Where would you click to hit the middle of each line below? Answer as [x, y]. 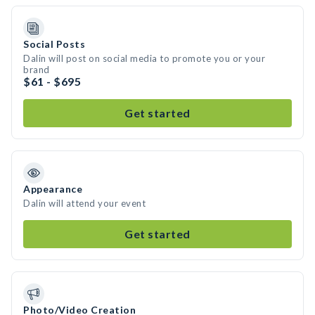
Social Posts [54, 44]
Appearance [53, 189]
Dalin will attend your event [84, 203]
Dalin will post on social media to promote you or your [144, 58]
